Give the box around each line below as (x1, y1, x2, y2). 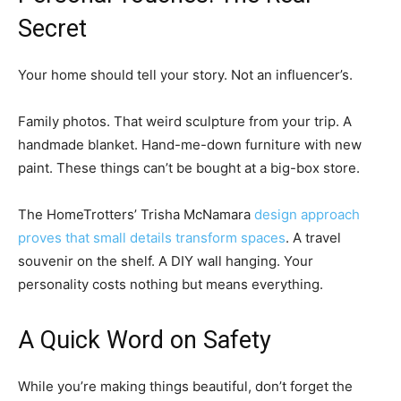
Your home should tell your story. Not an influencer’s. (18, 66, 353, 84)
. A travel (286, 229, 341, 247)
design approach (254, 206, 360, 224)
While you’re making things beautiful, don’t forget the (18, 378, 353, 396)
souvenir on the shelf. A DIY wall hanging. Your (18, 252, 313, 270)
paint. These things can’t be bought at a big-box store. (18, 159, 360, 177)
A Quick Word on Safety (18, 326, 271, 355)
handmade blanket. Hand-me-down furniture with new (18, 136, 362, 154)
